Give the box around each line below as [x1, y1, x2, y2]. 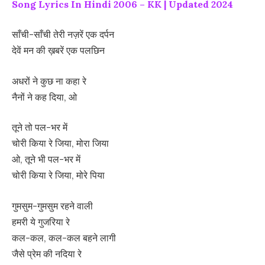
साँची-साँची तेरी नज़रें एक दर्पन [12, 28, 114, 41]
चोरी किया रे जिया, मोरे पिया [12, 169, 105, 182]
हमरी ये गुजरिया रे [12, 215, 70, 228]
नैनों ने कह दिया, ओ [12, 91, 77, 103]
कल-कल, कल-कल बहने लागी [12, 231, 116, 244]
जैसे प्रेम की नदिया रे [12, 247, 82, 260]
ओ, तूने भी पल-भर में [12, 153, 80, 166]
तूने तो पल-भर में [12, 121, 67, 134]
